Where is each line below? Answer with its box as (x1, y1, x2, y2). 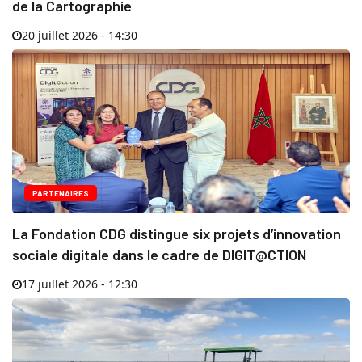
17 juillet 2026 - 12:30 (22, 276, 137, 292)
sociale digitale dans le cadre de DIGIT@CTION (12, 245, 306, 263)
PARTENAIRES (32, 187, 89, 198)
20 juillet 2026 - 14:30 (22, 27, 137, 43)
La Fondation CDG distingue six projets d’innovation (12, 224, 341, 242)
